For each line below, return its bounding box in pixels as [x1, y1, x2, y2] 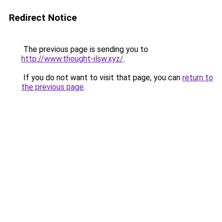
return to [182, 73, 213, 82]
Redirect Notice [9, 12, 77, 23]
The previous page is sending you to [21, 45, 148, 54]
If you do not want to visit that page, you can [21, 73, 182, 82]
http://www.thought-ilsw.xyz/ [21, 54, 123, 63]
